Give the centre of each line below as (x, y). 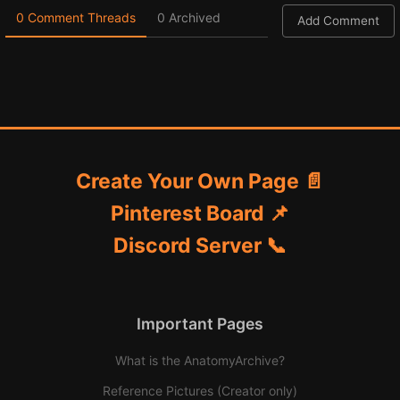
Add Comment (338, 20)
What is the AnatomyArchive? (200, 360)
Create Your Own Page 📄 (200, 181)
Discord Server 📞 (200, 245)
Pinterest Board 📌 (200, 213)
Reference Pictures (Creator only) (200, 390)
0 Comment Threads (76, 17)
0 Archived (189, 17)
